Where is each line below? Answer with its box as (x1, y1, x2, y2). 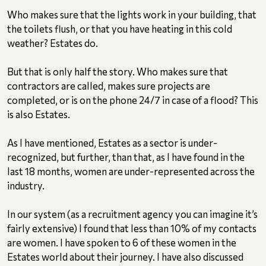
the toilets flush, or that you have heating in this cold (7, 23, 232, 35)
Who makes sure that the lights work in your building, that (7, 8, 256, 21)
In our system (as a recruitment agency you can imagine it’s (7, 208, 258, 220)
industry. (7, 179, 45, 192)
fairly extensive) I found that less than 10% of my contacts (7, 222, 256, 235)
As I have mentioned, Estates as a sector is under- (7, 137, 217, 149)
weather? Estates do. (7, 37, 98, 49)
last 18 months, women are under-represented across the (7, 165, 255, 178)
